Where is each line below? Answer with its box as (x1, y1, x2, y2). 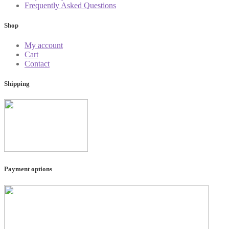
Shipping (4, 80, 30, 88)
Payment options (4, 165, 52, 173)
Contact (25, 59, 50, 68)
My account (25, 40, 63, 50)
